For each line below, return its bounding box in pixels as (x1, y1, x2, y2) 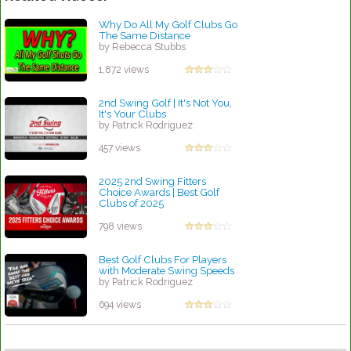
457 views (99, 143, 140, 154)
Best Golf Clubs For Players (99, 253, 226, 266)
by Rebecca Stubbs (99, 41, 186, 53)
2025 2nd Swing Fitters (99, 175, 206, 188)
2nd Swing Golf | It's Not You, (99, 96, 232, 110)
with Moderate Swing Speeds (99, 264, 234, 277)
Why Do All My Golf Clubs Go (99, 18, 237, 31)
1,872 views (99, 64, 149, 76)
